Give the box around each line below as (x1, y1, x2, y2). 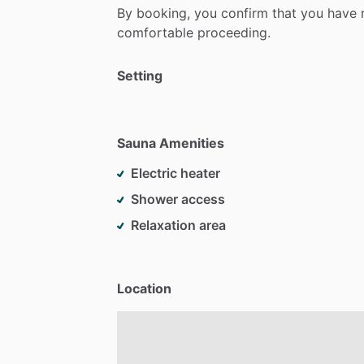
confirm (221, 4, 268, 21)
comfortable (117, 24, 193, 41)
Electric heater (131, 164, 220, 181)
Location (117, 279, 171, 297)
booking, (136, 4, 190, 21)
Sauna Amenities (117, 134, 224, 151)
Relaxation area (131, 216, 226, 233)
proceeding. (197, 24, 271, 41)
